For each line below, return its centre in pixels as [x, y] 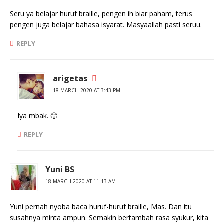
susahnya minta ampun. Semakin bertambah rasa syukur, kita [109, 218]
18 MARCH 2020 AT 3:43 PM [87, 90]
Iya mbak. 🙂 [37, 116]
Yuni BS [60, 169]
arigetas [70, 78]
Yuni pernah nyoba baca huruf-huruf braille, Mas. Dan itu [101, 207]
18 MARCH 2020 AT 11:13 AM [81, 181]
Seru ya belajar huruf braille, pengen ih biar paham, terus [101, 14]
